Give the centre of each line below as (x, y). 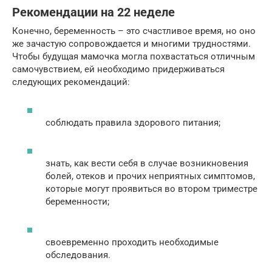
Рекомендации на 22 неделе (93, 12)
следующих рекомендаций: (71, 82)
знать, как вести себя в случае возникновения (147, 164)
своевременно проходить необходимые (132, 243)
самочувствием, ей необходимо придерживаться (118, 69)
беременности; (77, 202)
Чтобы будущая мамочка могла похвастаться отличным (134, 56)
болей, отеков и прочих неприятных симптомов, (150, 176)
